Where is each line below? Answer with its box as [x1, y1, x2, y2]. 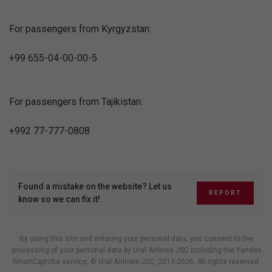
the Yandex [223, 246, 261, 254]
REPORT [209, 189, 242, 196]
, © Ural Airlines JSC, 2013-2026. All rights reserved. [86, 257, 260, 266]
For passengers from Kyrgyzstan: [9, 23, 151, 35]
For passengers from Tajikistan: [9, 96, 143, 107]
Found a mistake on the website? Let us [18, 182, 172, 191]
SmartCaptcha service [12, 257, 87, 266]
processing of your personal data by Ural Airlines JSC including [11, 246, 223, 254]
